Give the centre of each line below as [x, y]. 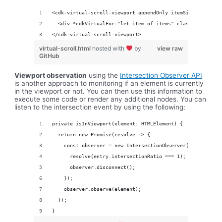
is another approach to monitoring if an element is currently [109, 83]
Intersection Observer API [161, 75]
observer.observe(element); [97, 189]
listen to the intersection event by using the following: [100, 107]
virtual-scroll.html [66, 49]
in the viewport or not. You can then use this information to [109, 91]
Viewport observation [51, 75]
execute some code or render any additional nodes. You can [111, 99]
